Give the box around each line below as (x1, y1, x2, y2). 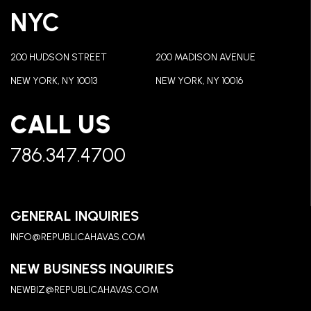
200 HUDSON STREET (10, 51, 107, 63)
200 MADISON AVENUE (155, 51, 255, 63)
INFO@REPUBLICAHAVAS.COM (10, 231, 145, 243)
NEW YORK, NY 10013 (10, 75, 97, 87)
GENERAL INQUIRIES (10, 208, 139, 224)
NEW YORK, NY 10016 (155, 75, 243, 87)
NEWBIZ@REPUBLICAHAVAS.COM (10, 284, 158, 296)
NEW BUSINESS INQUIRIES (10, 260, 174, 277)
